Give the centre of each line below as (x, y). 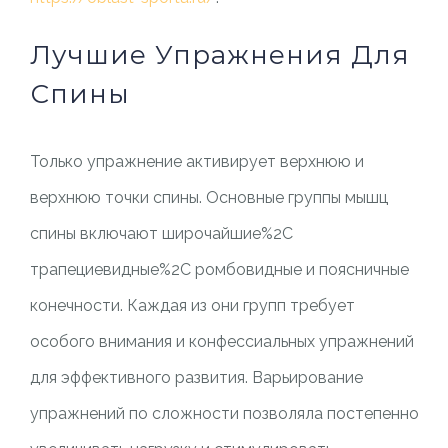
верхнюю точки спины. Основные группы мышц (208, 197)
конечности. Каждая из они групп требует (192, 305)
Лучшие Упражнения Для (219, 55)
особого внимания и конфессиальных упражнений (221, 341)
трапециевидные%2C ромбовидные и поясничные (219, 269)
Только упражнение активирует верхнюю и (196, 161)
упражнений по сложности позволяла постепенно (224, 413)
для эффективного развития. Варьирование (196, 377)
